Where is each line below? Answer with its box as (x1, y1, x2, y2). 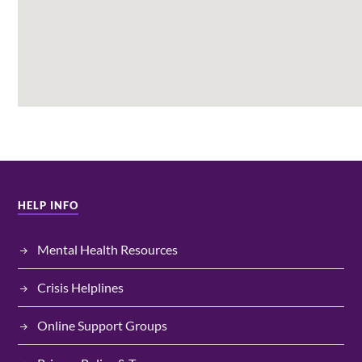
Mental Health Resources (37, 242, 179, 258)
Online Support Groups (37, 318, 168, 334)
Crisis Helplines (37, 280, 124, 296)
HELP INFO (18, 200, 79, 213)
